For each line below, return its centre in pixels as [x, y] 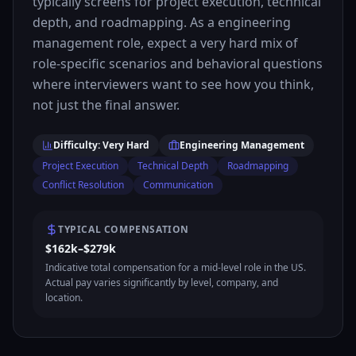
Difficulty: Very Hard [101, 145]
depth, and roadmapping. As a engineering [162, 22]
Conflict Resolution [83, 185]
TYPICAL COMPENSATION [124, 229]
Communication [178, 185]
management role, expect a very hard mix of [165, 43]
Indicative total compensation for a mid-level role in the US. [176, 267]
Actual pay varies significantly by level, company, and [162, 282]
